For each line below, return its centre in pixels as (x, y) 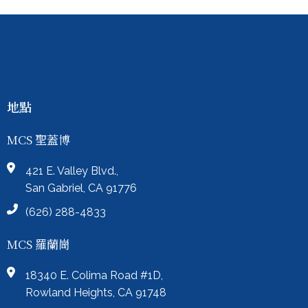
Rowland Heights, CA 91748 (96, 292)
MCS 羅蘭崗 (38, 243)
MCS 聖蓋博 (38, 139)
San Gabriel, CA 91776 (81, 188)
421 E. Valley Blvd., (72, 170)
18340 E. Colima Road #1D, (94, 275)
